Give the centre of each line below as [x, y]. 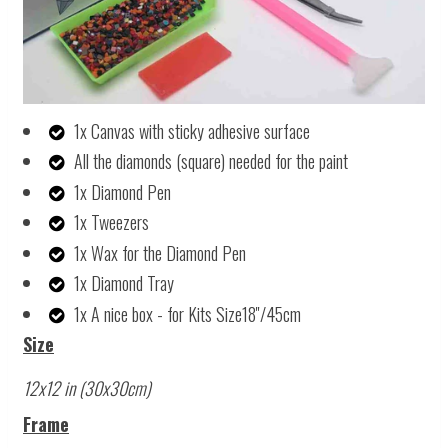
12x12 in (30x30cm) [87, 388]
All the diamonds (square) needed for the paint [211, 161]
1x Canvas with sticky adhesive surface [192, 130]
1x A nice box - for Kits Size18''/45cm [187, 313]
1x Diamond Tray [124, 283]
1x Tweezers [111, 222]
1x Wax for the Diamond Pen [160, 252]
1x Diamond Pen [122, 191]
